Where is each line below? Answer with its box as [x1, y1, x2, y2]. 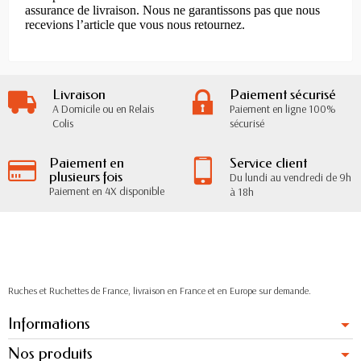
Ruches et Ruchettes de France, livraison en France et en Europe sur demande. [8, 284, 311, 297]
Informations [8, 313, 90, 333]
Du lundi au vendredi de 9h [230, 169, 351, 185]
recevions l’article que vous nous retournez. [25, 17, 245, 31]
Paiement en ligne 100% [230, 101, 336, 116]
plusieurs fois [49, 168, 122, 185]
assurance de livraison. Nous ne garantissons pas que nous [25, 2, 320, 17]
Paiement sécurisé [230, 85, 336, 103]
